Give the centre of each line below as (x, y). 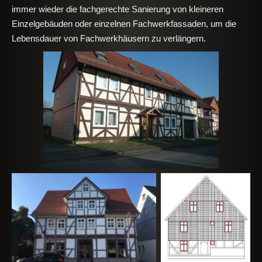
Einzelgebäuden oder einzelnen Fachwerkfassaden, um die (124, 24)
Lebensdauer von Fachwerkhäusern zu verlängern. (109, 39)
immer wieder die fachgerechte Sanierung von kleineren (118, 9)
